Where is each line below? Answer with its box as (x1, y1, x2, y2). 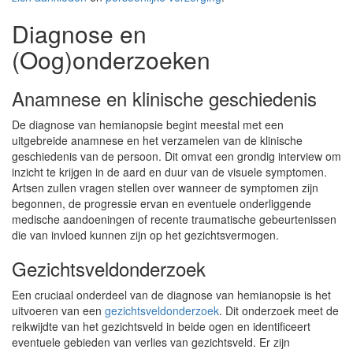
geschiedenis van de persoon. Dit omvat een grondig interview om (12, 148, 341, 164)
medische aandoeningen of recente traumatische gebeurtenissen (12, 211, 336, 227)
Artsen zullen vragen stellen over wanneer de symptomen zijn (12, 180, 318, 195)
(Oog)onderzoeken (12, 43, 210, 76)
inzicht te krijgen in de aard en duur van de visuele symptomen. (12, 164, 327, 180)
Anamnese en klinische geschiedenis (12, 84, 317, 112)
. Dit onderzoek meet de (219, 303, 339, 318)
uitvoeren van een (12, 303, 105, 318)
